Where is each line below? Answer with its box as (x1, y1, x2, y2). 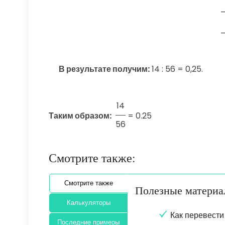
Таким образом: (49, 110, 111, 122)
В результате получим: (59, 63, 150, 75)
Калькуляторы (66, 199, 110, 207)
